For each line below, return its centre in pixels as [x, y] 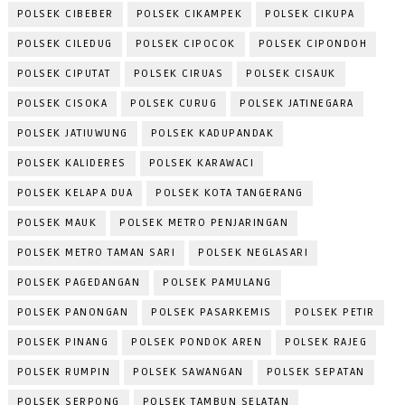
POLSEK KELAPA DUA [75, 193]
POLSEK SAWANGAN [188, 372]
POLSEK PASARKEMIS [212, 313]
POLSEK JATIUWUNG [72, 134]
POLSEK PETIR [334, 313]
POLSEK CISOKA [62, 104]
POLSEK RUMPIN [64, 372]
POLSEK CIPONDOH [313, 44]
